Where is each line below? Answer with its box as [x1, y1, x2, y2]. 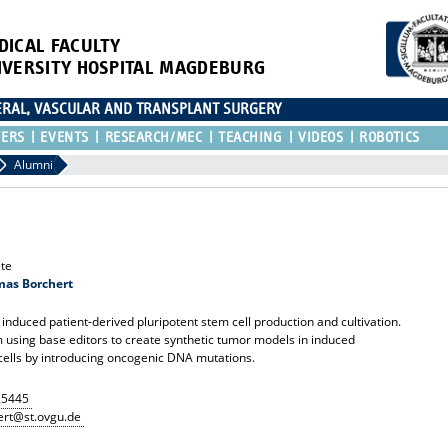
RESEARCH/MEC [104, 129, 203, 145]
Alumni [14, 155, 53, 173]
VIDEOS [298, 129, 344, 145]
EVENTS [40, 129, 89, 145]
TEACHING [218, 129, 283, 145]
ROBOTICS [359, 129, 420, 145]
